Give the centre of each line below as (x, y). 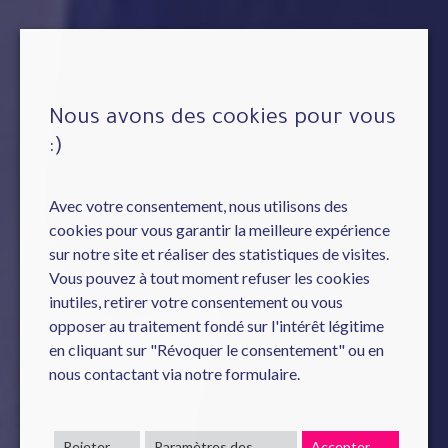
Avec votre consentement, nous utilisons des (198, 205)
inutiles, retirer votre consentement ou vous (196, 301)
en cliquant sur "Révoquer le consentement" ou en (216, 349)
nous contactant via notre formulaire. (174, 373)
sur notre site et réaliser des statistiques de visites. (219, 253)
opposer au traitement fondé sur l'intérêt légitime (216, 325)
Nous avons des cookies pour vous (222, 120)
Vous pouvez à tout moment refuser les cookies (209, 277)
